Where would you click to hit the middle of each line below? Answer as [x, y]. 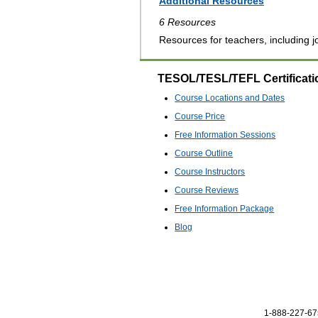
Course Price [200, 117]
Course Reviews [207, 191]
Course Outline [204, 154]
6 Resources [187, 23]
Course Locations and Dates [230, 98]
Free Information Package [225, 209]
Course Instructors [210, 172]
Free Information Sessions [225, 135]
